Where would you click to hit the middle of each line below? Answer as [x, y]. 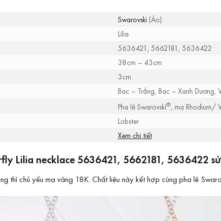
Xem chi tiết [135, 136]
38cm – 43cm [140, 63]
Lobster [128, 121]
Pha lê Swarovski [142, 107]
